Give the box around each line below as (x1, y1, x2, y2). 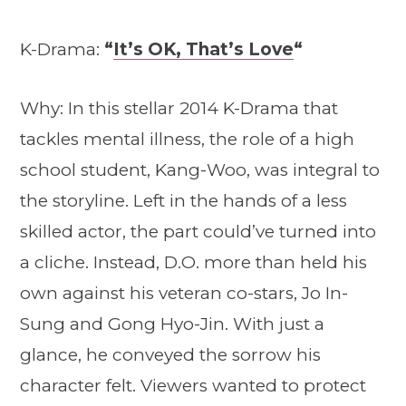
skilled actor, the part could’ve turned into (20, 221, 376, 243)
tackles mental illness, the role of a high (20, 129, 354, 150)
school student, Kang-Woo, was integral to (20, 159, 380, 181)
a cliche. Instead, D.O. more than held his (20, 252, 367, 274)
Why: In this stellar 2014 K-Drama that (20, 98, 338, 120)
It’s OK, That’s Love (113, 38, 294, 60)
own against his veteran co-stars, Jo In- (20, 283, 348, 304)
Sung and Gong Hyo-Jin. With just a (20, 314, 324, 335)
